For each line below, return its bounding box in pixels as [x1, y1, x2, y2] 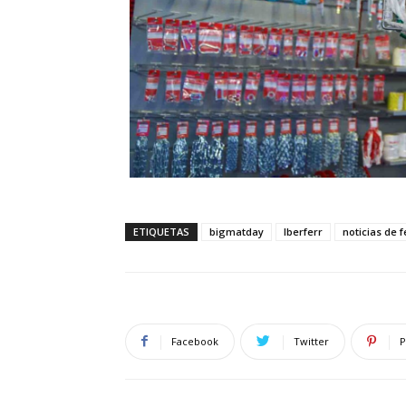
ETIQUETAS [133, 224, 189, 238]
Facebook [171, 333, 218, 348]
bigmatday [209, 224, 264, 238]
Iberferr [284, 224, 323, 238]
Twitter [294, 333, 329, 348]
